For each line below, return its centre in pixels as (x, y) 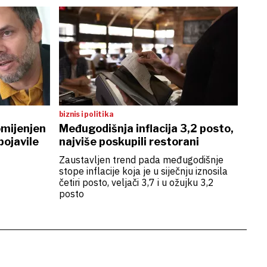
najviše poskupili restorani (129, 142)
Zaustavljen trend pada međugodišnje (141, 160)
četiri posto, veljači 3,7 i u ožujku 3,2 (136, 183)
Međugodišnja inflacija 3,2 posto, (146, 129)
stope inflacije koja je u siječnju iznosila (143, 171)
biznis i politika (86, 114)
